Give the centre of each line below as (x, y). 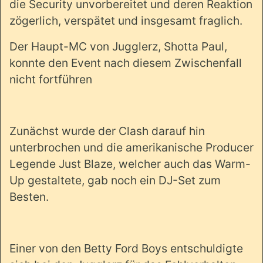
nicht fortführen (51, 80)
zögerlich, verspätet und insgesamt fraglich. (126, 21)
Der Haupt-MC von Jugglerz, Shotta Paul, (118, 47)
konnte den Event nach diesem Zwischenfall (126, 63)
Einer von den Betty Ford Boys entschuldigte (126, 249)
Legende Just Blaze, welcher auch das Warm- (130, 164)
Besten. (29, 197)
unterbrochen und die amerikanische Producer (131, 148)
